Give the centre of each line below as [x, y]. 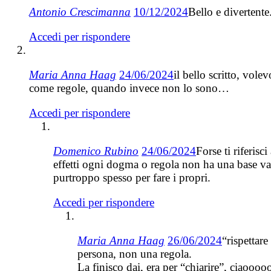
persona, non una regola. [135, 254]
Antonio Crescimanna [80, 12]
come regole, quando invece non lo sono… [129, 88]
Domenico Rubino [96, 151]
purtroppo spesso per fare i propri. [132, 178]
